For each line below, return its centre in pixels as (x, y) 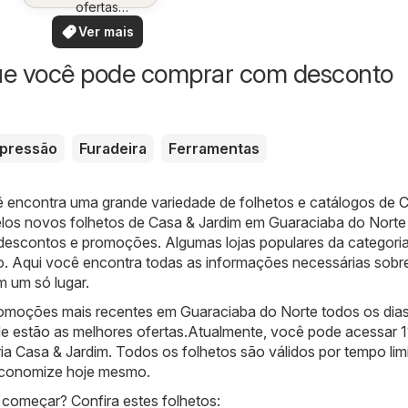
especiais (97, 24)
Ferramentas (214, 148)
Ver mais (107, 31)
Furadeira (113, 148)
